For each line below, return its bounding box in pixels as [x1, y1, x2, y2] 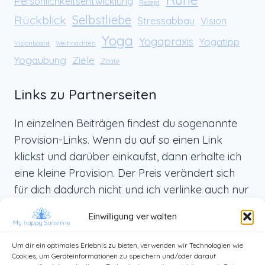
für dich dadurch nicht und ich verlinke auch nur [14, 182, 248, 196]
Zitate [101, 56, 120, 66]
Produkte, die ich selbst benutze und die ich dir [14, 199, 240, 213]
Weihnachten [56, 38, 96, 47]
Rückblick [14, 12, 66, 27]
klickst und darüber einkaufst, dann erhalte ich [14, 149, 241, 163]
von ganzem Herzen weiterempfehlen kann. [14, 215, 231, 230]
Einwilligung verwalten [88, 211, 177, 222]
